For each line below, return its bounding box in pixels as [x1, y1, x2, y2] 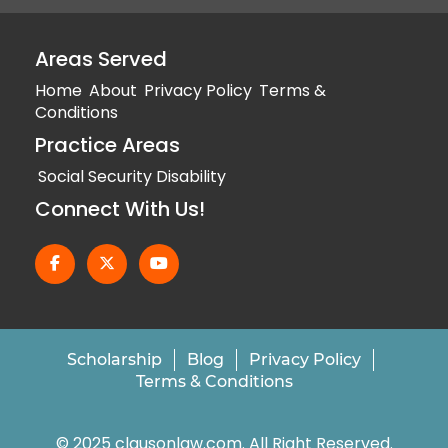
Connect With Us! [35, 195, 205, 223]
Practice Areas [35, 131, 180, 159]
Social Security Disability [38, 165, 226, 188]
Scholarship [66, 350, 162, 369]
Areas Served [35, 45, 167, 73]
